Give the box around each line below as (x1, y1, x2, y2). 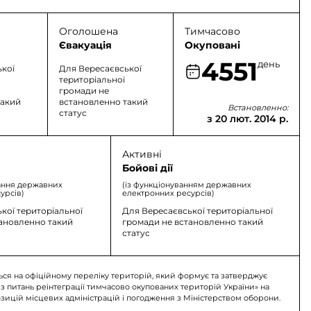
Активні (121, 148, 162, 160)
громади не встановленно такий (121, 217, 263, 227)
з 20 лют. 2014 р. (206, 112, 288, 125)
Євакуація (58, 39, 112, 51)
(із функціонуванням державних (121, 180, 251, 190)
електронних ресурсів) (121, 188, 215, 198)
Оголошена (58, 25, 118, 37)
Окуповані (185, 39, 241, 51)
